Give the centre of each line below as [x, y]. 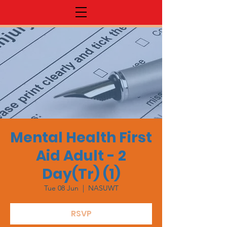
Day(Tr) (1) [81, 174]
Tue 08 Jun [61, 188]
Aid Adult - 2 [81, 156]
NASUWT [103, 188]
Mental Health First [81, 138]
